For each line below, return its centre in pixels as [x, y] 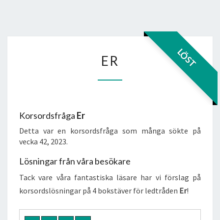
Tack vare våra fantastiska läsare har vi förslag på [110, 177]
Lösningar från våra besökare [75, 161]
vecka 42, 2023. [43, 141]
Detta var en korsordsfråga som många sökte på [110, 131]
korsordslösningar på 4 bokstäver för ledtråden [99, 191]
